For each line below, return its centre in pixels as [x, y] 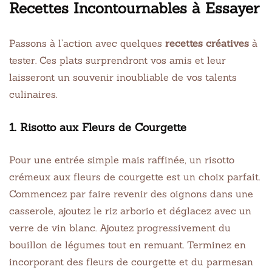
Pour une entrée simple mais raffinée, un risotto [122, 159]
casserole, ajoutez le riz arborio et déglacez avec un [130, 210]
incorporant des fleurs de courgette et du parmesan [131, 261]
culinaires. [33, 94]
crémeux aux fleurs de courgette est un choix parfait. [134, 176]
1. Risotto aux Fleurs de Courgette [98, 127]
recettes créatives [207, 43]
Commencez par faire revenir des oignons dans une [131, 193]
